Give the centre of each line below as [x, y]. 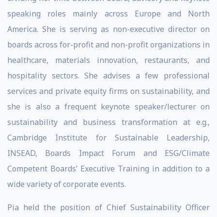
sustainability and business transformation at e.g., [108, 122]
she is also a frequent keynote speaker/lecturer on [108, 107]
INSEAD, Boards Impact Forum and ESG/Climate [108, 153]
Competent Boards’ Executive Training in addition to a [108, 169]
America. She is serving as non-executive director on [108, 29]
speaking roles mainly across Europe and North [108, 14]
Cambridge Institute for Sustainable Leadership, [108, 138]
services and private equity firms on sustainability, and [108, 91]
